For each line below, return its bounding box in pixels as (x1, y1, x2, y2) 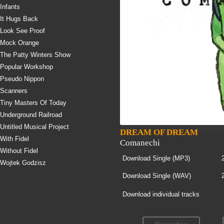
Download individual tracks (122, 190, 199, 198)
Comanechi (120, 138, 160, 147)
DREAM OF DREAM (120, 127, 198, 137)
